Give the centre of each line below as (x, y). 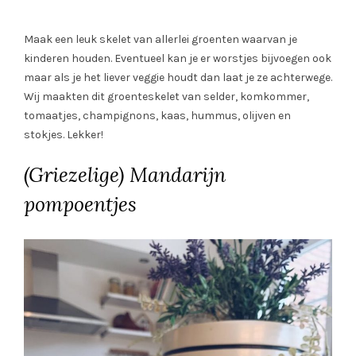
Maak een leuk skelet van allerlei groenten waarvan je (161, 40)
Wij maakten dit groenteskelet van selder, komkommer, (166, 97)
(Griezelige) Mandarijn (125, 175)
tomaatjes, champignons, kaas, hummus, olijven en (157, 116)
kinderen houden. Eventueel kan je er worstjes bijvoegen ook (178, 59)
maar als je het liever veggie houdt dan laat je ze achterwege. (178, 78)
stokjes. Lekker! (64, 135)
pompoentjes (80, 205)
